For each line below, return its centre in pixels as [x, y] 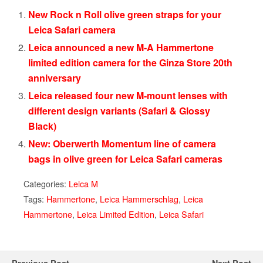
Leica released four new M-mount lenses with [128, 96]
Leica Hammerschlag [139, 199]
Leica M [83, 184]
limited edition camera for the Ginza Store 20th [131, 62]
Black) [43, 126]
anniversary [55, 77]
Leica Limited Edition [116, 214]
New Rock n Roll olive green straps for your [125, 14]
